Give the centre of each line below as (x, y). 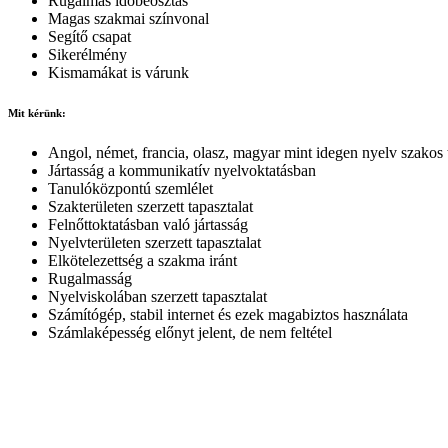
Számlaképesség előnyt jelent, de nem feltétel (190, 332)
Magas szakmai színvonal (128, 18)
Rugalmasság (90, 278)
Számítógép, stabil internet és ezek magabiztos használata (228, 314)
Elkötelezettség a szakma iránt (142, 260)
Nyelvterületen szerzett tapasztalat (154, 242)
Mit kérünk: (37, 112)
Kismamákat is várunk (118, 72)
